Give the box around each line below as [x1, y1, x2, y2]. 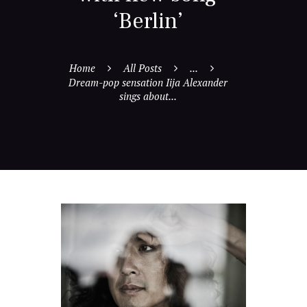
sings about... [119, 89, 177, 103]
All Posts [123, 61, 162, 75]
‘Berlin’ [112, 7, 183, 36]
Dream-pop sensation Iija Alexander [68, 75, 228, 90]
